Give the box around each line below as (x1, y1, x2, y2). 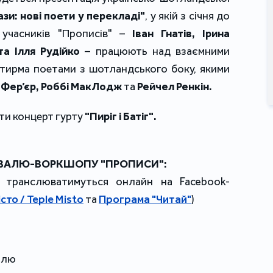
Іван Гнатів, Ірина (132, 27, 230, 41)
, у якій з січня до (145, 9, 230, 23)
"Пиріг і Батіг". (85, 110, 157, 124)
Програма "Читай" (99, 193, 191, 207)
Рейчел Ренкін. (137, 80, 212, 94)
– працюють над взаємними (80, 44, 230, 58)
